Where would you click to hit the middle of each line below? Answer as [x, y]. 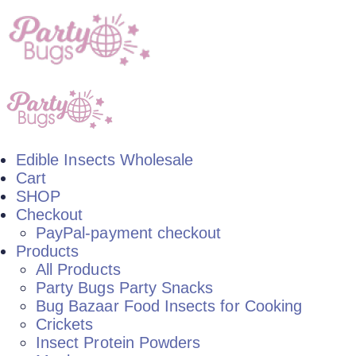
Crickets [65, 324]
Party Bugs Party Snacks [125, 288]
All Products [78, 269]
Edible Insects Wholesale [105, 160]
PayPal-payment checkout [129, 233]
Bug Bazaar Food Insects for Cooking [169, 306]
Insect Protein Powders [118, 342]
